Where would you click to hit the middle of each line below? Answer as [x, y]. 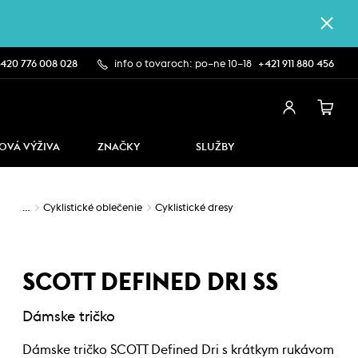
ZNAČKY [119, 147]
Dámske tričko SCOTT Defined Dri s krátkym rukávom [178, 350]
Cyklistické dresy [194, 208]
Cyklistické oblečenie [93, 208]
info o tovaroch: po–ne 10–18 [183, 64]
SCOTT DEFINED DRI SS [150, 283]
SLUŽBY [215, 147]
